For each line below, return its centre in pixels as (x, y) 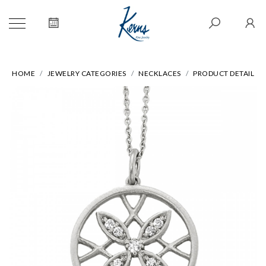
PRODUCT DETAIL (224, 73)
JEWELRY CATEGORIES (87, 73)
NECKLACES (160, 73)
